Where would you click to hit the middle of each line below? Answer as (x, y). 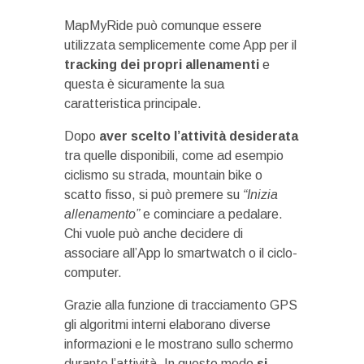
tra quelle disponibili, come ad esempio (174, 155)
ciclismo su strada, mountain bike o (163, 175)
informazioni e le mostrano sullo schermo (179, 344)
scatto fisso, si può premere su (154, 194)
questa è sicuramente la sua (144, 84)
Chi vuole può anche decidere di (154, 233)
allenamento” (102, 214)
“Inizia (260, 194)
